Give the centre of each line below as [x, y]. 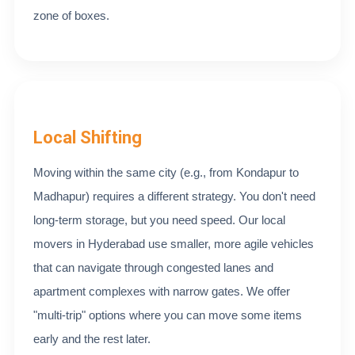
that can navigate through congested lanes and [153, 267]
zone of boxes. [71, 15]
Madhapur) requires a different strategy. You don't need [174, 196]
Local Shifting [88, 137]
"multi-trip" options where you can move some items [168, 315]
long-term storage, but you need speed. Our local [159, 220]
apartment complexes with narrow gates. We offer [162, 291]
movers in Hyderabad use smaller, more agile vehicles [174, 244]
